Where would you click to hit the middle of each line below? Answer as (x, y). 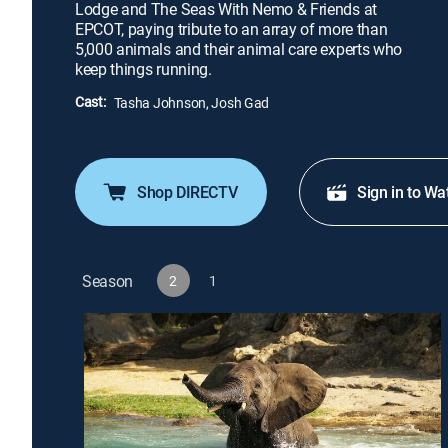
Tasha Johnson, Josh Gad (191, 102)
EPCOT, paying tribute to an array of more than (231, 29)
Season (108, 280)
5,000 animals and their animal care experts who (238, 49)
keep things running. (143, 69)
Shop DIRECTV (187, 192)
